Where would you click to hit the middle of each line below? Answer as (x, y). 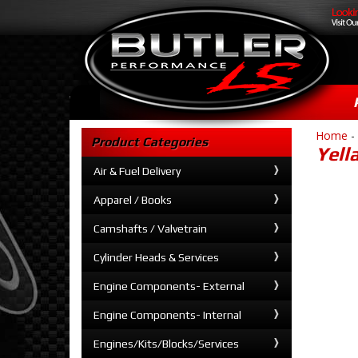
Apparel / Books (133, 200)
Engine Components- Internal (167, 315)
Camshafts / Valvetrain (150, 229)
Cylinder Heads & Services (156, 257)
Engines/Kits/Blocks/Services (166, 344)
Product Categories (149, 142)
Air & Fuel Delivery (137, 171)
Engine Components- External (169, 286)
